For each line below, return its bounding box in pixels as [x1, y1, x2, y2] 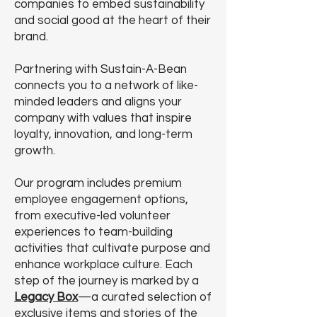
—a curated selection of [78, 291, 212, 304]
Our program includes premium [14, 177, 182, 190]
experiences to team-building [14, 226, 173, 238]
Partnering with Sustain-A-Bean [14, 63, 187, 76]
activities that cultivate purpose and [14, 242, 210, 255]
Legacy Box [14, 291, 78, 304]
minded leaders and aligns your [14, 96, 182, 108]
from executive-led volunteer [14, 209, 171, 222]
